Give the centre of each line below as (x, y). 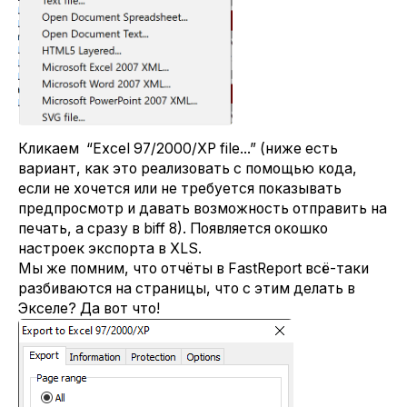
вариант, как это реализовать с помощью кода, (188, 168)
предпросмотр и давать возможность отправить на (203, 208)
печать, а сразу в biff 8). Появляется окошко (173, 228)
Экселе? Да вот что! (89, 308)
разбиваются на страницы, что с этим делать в (187, 288)
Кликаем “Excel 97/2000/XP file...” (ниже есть (178, 148)
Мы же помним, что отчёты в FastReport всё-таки (194, 268)
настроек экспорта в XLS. (110, 248)
